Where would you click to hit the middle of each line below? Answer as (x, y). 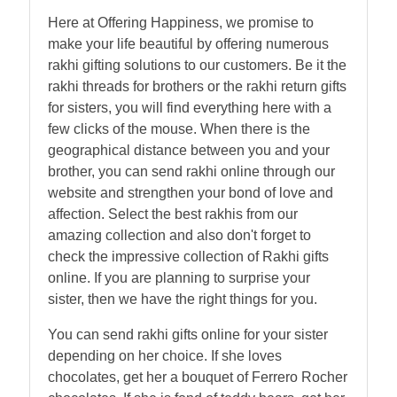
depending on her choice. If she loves (165, 355)
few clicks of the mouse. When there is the (179, 128)
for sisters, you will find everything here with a (190, 107)
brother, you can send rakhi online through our (191, 171)
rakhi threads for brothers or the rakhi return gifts (197, 86)
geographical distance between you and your (189, 150)
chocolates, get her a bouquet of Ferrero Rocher (198, 377)
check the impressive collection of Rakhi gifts (188, 256)
